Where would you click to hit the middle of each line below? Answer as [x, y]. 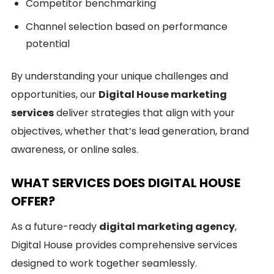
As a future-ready [55, 227]
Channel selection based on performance [127, 27]
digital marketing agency [167, 227]
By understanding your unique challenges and [120, 76]
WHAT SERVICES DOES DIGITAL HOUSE [126, 183]
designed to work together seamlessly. [104, 263]
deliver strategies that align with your [144, 113]
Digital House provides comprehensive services [124, 245]
